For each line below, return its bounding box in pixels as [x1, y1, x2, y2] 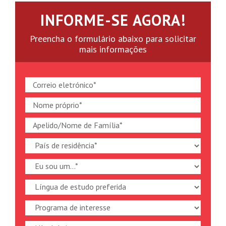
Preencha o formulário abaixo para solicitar [30, 33, 196, 44]
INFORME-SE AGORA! [40, 10, 186, 30]
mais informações [79, 43, 147, 55]
